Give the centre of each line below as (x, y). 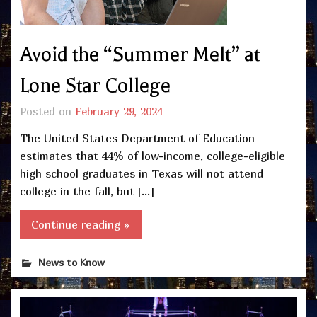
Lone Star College (95, 85)
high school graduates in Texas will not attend (142, 173)
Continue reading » (81, 224)
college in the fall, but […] (87, 191)
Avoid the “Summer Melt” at (140, 54)
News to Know (72, 262)
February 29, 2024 (119, 111)
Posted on (47, 111)
